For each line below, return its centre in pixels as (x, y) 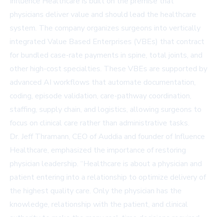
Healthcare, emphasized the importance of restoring (98, 150)
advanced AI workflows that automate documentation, (103, 83)
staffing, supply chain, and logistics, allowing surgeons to (106, 110)
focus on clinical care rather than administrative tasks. (100, 123)
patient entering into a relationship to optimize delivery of (108, 178)
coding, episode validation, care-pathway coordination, (101, 96)
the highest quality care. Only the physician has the (96, 191)
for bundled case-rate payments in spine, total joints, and (106, 55)
